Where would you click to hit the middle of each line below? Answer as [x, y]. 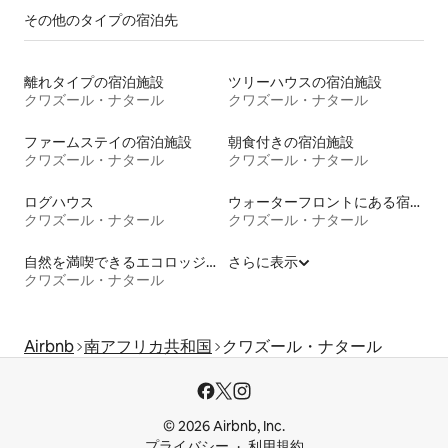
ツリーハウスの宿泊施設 [305, 81]
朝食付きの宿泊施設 [291, 141]
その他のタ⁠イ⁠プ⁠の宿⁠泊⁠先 [101, 19]
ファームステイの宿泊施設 [108, 141]
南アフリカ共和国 [148, 346]
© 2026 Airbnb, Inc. [224, 426]
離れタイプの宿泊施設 [94, 81]
